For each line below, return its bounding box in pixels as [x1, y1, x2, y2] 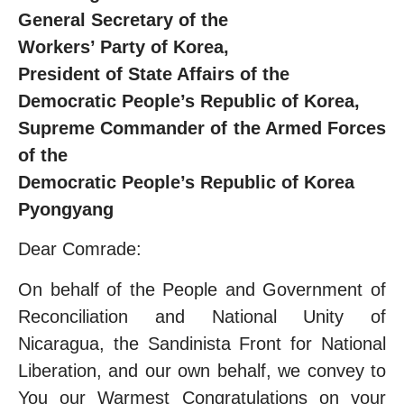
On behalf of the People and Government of [18, 279, 386, 299]
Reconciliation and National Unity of [18, 306, 386, 326]
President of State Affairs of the [18, 63, 295, 84]
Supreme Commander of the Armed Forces [18, 117, 386, 138]
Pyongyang [18, 198, 114, 219]
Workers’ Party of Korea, [18, 36, 229, 57]
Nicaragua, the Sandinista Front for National [18, 333, 386, 353]
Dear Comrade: [18, 239, 142, 260]
